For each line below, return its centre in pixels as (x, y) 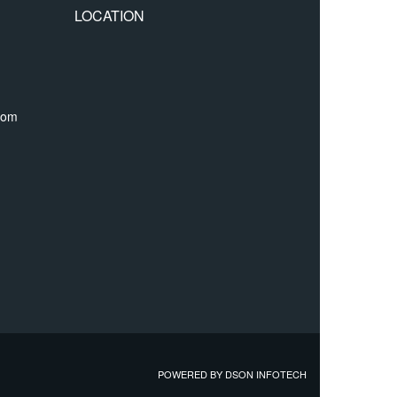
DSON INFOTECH (266, 374)
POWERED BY (191, 374)
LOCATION (109, 16)
